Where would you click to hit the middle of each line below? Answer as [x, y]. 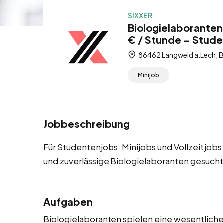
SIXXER [140, 15]
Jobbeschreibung [87, 124]
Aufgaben [68, 202]
